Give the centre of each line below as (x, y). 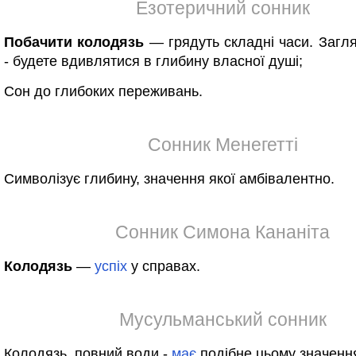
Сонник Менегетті (222, 145)
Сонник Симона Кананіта (222, 232)
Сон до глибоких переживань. (103, 91)
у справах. (164, 266)
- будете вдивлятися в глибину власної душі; (153, 61)
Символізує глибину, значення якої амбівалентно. (169, 179)
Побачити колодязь (74, 42)
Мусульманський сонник (222, 319)
